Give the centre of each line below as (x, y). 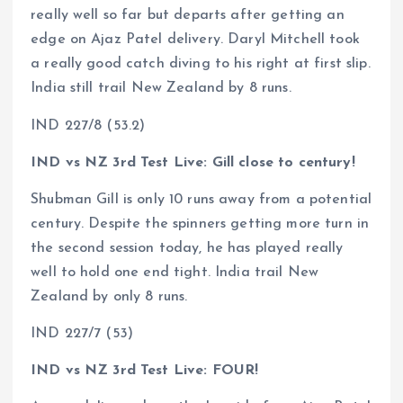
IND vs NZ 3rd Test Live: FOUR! (145, 370)
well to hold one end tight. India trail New (175, 272)
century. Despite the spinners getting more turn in (200, 224)
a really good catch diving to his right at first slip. (201, 64)
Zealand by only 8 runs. (109, 296)
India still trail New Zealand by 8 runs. (161, 89)
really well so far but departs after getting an (188, 16)
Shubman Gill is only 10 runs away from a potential (201, 199)
